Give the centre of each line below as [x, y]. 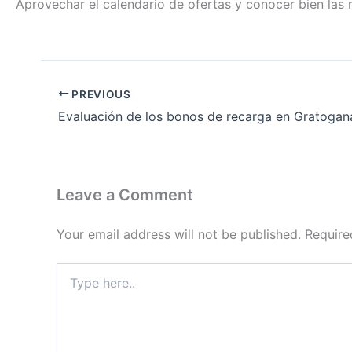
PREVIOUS [100, 94]
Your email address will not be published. [179, 235]
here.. [70, 286]
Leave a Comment [125, 195]
